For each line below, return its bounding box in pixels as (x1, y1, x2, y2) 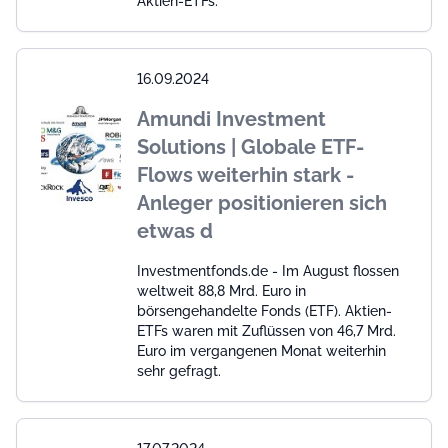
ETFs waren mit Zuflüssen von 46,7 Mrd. (137, 322, 396, 339)
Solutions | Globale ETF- (137, 134, 364, 159)
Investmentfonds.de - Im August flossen (137, 262, 399, 279)
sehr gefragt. (137, 362, 221, 379)
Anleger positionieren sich (137, 190, 387, 215)
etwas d (137, 218, 213, 243)
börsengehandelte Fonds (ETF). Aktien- (137, 302, 392, 319)
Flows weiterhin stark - (137, 162, 354, 187)
